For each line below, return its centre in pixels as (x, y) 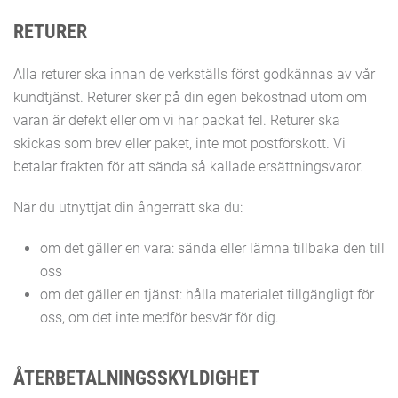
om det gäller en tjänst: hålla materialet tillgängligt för (207, 295)
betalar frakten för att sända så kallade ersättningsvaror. (188, 167)
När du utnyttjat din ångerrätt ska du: (128, 207)
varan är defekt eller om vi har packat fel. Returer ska (177, 120)
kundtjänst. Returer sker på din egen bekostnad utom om (190, 97)
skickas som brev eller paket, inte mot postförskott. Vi (179, 143)
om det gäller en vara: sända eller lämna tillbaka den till (212, 248)
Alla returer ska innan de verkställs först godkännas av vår (194, 74)
